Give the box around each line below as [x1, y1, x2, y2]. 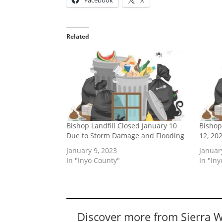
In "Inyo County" [66, 155, 120, 165]
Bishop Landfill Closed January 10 [66, 120, 177, 130]
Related [66, 32, 90, 41]
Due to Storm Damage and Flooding [66, 130, 185, 140]
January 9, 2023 [66, 145, 117, 155]
